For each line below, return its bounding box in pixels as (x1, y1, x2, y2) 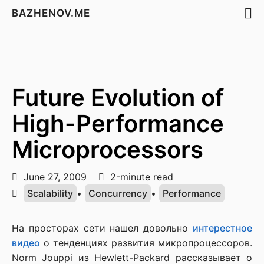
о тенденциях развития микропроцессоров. (40, 237, 252, 249)
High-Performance (12, 109, 224, 138)
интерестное (193, 222, 252, 234)
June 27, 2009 (24, 171, 90, 183)
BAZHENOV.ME (12, 7, 93, 19)
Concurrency (88, 187, 147, 199)
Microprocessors (12, 135, 203, 164)
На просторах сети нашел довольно (12, 222, 193, 234)
